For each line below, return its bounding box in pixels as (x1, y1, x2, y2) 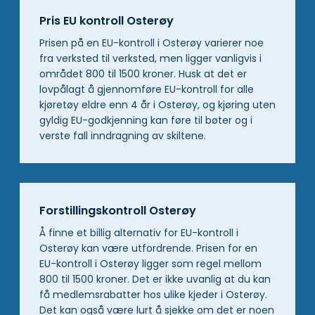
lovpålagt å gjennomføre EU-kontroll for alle (39, 82, 254, 96)
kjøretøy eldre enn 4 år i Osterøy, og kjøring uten (39, 97, 276, 112)
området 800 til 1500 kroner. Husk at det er (39, 66, 247, 81)
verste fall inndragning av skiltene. (39, 128, 209, 143)
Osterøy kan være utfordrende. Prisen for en (39, 240, 257, 255)
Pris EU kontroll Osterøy (39, 12, 176, 29)
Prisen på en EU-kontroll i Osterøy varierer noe (39, 35, 264, 50)
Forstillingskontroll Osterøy (39, 202, 199, 219)
